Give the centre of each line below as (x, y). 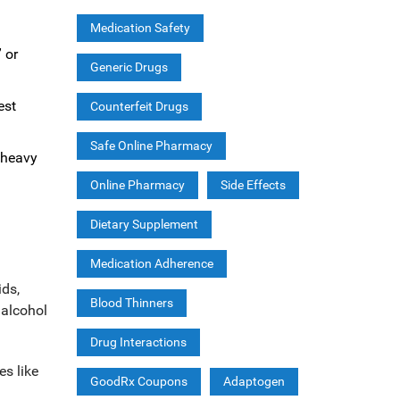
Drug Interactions (138, 342)
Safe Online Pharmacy (151, 146)
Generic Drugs (129, 67)
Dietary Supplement (144, 224)
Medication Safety (140, 28)
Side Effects (253, 185)
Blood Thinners (131, 303)
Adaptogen (254, 381)
